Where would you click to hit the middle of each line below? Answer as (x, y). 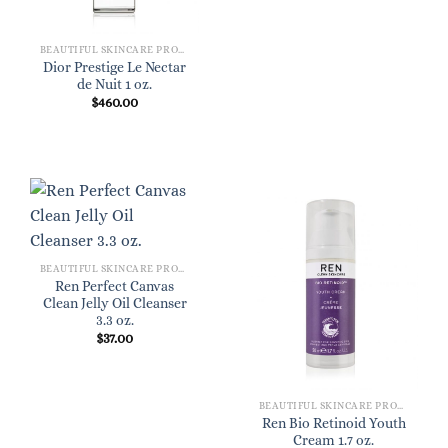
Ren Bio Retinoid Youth (333, 423)
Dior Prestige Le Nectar (114, 67)
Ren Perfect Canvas (114, 286)
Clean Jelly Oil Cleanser (114, 303)
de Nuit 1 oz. (114, 84)
